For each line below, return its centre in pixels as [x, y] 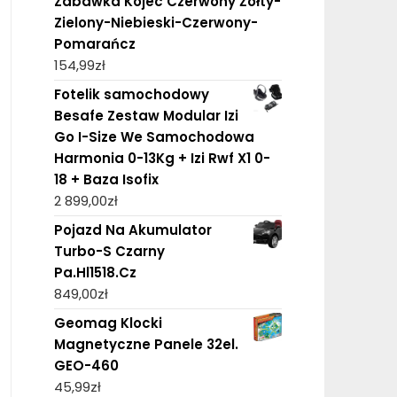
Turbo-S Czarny [109, 251]
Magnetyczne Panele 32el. [146, 344]
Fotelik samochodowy [131, 94]
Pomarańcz [94, 43]
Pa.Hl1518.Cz [95, 272]
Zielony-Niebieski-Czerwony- [156, 22]
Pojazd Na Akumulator [132, 230]
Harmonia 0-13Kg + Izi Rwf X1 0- [162, 158]
